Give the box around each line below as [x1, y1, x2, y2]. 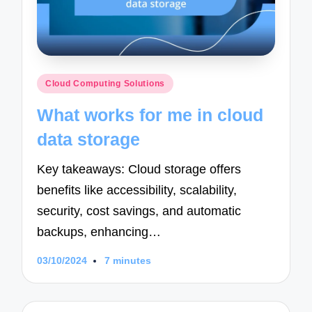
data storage [37, 129, 141, 149]
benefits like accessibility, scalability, [37, 183, 237, 198]
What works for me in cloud [37, 104, 264, 125]
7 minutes [104, 255, 151, 266]
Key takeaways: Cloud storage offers [37, 162, 242, 177]
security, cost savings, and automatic [37, 204, 242, 219]
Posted [36, 75, 72, 89]
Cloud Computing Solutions [45, 79, 166, 89]
